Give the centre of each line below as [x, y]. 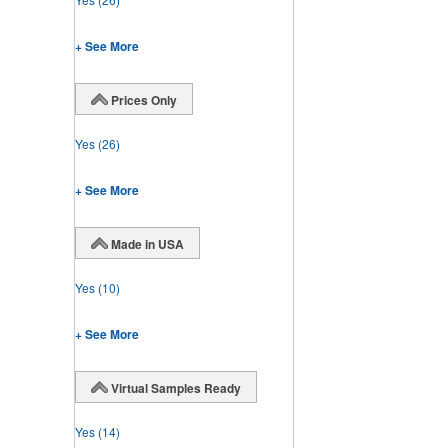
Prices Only [144, 99]
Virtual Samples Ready [176, 387]
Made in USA [147, 243]
